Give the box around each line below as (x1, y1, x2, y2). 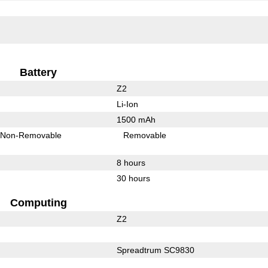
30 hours (116, 173, 150, 183)
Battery (20, 66, 57, 78)
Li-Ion (116, 99, 138, 109)
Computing (10, 196, 67, 209)
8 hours (116, 157, 145, 167)
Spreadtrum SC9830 (116, 245, 194, 255)
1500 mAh (116, 114, 156, 124)
